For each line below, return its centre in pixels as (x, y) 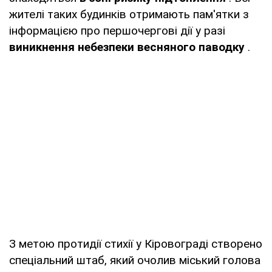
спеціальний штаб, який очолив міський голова (135, 260)
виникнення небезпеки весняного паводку (127, 47)
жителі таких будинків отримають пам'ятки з (129, 14)
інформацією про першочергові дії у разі (117, 30)
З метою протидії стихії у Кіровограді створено (136, 243)
